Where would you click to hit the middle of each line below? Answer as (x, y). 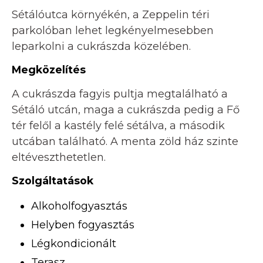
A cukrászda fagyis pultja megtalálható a (120, 94)
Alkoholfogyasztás (79, 206)
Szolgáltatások (53, 180)
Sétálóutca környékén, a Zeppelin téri (111, 15)
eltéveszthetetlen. (59, 157)
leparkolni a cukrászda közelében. (101, 47)
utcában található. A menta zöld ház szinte (125, 141)
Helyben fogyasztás (83, 225)
